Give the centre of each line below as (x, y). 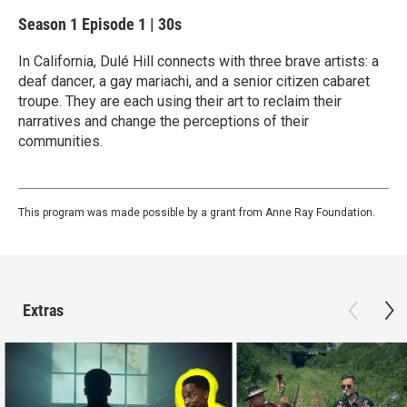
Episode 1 (114, 24)
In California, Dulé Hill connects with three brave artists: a (199, 61)
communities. (60, 141)
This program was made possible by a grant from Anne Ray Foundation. (197, 213)
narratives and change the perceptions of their (164, 121)
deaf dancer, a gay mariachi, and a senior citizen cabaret (194, 81)
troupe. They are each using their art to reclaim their (180, 101)
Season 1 (50, 24)
